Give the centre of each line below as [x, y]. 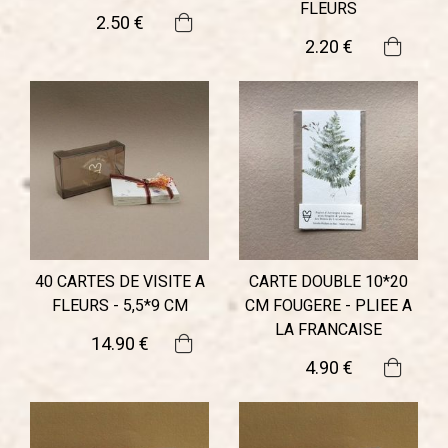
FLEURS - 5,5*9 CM [119, 306]
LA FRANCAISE [328, 330]
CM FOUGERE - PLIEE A [328, 306]
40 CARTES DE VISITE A [119, 282]
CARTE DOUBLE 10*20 [328, 282]
